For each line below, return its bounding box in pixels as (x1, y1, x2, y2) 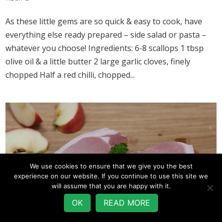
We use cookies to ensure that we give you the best (29, 162, 193, 170)
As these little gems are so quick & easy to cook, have (5, 16, 203, 27)
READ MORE (104, 198, 150, 208)
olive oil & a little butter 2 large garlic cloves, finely (5, 56, 191, 67)
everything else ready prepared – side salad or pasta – (5, 29, 207, 41)
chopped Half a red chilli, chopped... (5, 69, 135, 81)
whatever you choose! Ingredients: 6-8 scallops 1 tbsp (5, 43, 204, 54)
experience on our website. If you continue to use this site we (14, 172, 208, 180)
